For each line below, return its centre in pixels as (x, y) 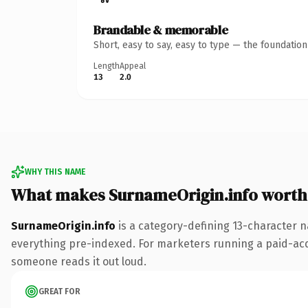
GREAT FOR (59, 291)
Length (107, 66)
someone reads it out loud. (79, 261)
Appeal (133, 66)
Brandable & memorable (161, 30)
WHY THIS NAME (55, 172)
